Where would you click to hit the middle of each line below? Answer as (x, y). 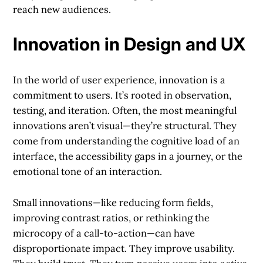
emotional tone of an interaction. (88, 171)
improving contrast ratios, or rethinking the (112, 218)
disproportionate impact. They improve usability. (124, 248)
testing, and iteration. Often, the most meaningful (125, 110)
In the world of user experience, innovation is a (119, 80)
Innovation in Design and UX (129, 44)
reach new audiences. (62, 10)
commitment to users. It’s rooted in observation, (122, 95)
